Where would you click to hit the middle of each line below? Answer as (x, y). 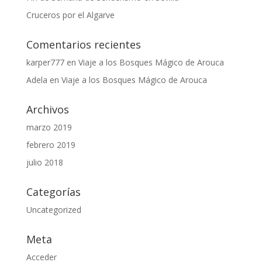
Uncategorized (54, 210)
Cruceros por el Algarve (70, 15)
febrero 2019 (51, 145)
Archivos (47, 109)
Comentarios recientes (83, 44)
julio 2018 (44, 162)
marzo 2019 (49, 127)
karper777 (45, 62)
